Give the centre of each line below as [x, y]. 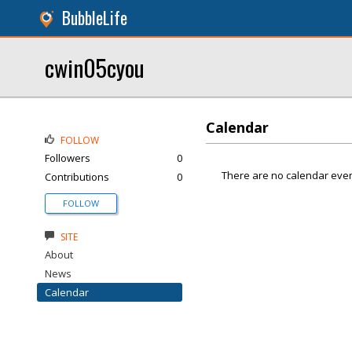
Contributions [77, 177]
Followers [68, 158]
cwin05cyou [95, 67]
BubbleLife [95, 18]
